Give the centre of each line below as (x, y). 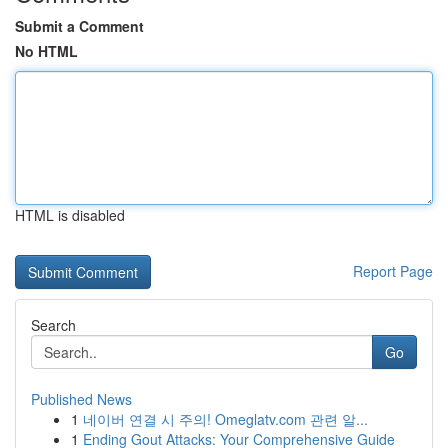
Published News (81, 399)
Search (53, 325)
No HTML (46, 51)
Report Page (393, 271)
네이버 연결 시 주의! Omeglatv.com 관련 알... (225, 419)
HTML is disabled (70, 215)
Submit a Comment (79, 26)
